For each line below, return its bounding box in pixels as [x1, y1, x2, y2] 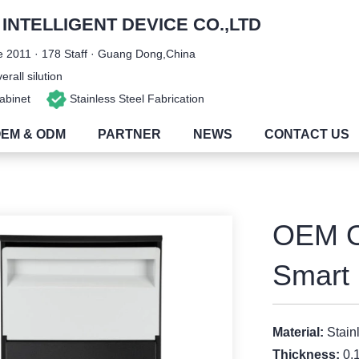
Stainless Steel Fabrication [66, 92, 204, 105]
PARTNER [98, 127, 162, 141]
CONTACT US [264, 127, 350, 141]
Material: [272, 325, 327, 339]
